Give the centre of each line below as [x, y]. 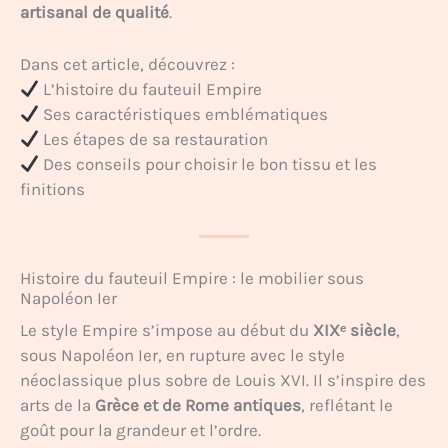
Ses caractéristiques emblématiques [184, 114]
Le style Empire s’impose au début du [166, 329]
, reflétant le [347, 404]
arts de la [57, 404]
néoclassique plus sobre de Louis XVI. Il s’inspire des [223, 379]
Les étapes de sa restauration [154, 139]
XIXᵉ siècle [354, 329]
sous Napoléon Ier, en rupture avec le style [182, 354]
